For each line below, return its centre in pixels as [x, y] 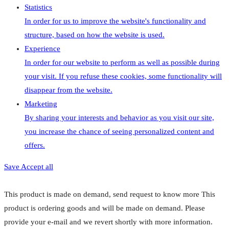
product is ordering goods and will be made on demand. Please [105, 208]
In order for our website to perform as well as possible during [122, 62]
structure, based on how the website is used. [95, 35]
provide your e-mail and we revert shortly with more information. [108, 222]
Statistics [38, 7]
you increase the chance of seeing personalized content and [119, 131]
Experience [42, 48]
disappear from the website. [68, 90]
